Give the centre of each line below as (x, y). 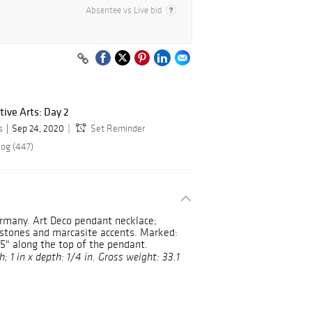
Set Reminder (118, 129)
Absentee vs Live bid (124, 10)
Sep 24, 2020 (38, 129)
